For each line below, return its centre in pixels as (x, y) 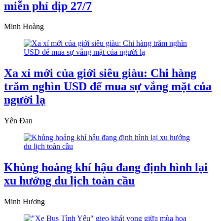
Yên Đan (18, 121)
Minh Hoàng (24, 27)
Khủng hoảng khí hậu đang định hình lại (106, 167)
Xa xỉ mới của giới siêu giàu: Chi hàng (100, 73)
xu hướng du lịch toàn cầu (69, 181)
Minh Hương (24, 202)
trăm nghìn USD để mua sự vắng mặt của (108, 87)
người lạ (25, 100)
